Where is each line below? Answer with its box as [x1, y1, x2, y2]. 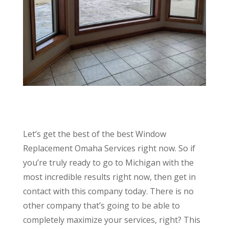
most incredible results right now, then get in [22, 171, 196, 183]
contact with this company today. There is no [22, 186, 194, 197]
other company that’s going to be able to [22, 200, 180, 212]
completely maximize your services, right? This [22, 214, 200, 226]
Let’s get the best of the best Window [22, 128, 166, 140]
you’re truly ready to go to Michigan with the [22, 157, 194, 169]
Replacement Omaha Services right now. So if [22, 143, 195, 154]
